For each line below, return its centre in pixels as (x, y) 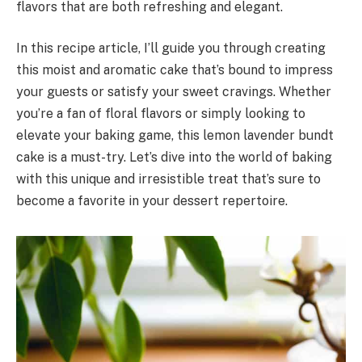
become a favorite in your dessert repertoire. (152, 201)
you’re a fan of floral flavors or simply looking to (161, 114)
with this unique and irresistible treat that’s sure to (168, 179)
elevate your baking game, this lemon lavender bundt (175, 136)
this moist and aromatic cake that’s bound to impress (175, 70)
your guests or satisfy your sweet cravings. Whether (174, 92)
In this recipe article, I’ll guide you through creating (171, 48)
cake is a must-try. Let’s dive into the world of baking (174, 158)
